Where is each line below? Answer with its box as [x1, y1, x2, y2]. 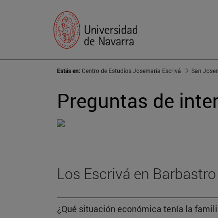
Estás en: [57, 67, 82, 75]
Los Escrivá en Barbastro [57, 164, 216, 183]
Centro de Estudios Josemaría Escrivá [82, 67, 181, 75]
